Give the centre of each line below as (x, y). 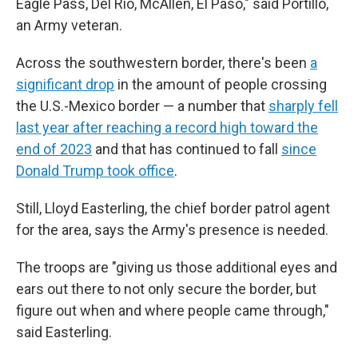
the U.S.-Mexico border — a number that (142, 106)
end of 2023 (54, 149)
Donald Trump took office (95, 171)
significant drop (65, 84)
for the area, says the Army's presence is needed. (172, 230)
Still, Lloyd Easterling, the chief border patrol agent (173, 208)
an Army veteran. (69, 25)
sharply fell (303, 106)
